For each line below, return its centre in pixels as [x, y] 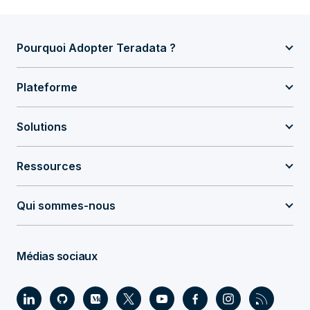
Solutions [42, 127]
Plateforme [47, 87]
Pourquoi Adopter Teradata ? [96, 48]
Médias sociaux [57, 256]
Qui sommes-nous [66, 206]
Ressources [49, 166]
